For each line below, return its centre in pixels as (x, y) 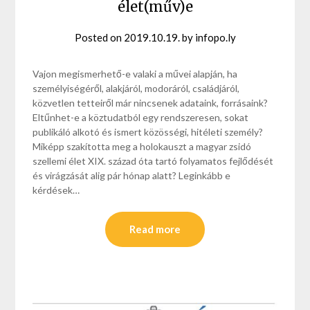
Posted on (99, 38)
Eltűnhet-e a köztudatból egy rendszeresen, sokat (141, 118)
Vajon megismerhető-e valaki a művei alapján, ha (135, 74)
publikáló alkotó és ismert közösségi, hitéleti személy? (148, 132)
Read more (155, 229)
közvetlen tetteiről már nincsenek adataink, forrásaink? (151, 103)
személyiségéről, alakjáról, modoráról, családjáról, (136, 89)
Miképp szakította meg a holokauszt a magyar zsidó (142, 147)
